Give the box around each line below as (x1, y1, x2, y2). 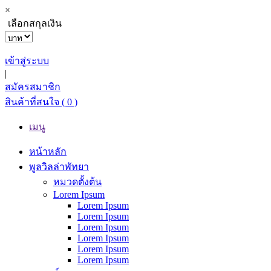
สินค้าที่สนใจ (5, 97, 62, 107)
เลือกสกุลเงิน (8, 18, 62, 28)
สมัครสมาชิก (5, 82, 60, 92)
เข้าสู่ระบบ (5, 56, 49, 66)
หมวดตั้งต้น (53, 177, 102, 187)
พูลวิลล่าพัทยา (29, 162, 89, 172)
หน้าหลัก (29, 146, 67, 157)
